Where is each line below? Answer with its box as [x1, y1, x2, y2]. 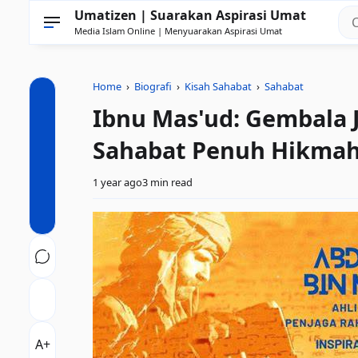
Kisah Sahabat [185, 79, 252, 93]
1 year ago [93, 175, 142, 189]
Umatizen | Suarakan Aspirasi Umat [74, 6, 306, 25]
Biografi [134, 79, 172, 93]
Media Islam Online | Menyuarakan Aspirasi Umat [74, 24, 282, 37]
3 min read [142, 175, 193, 189]
